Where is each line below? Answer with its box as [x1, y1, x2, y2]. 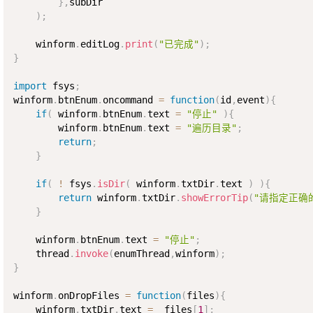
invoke [74, 248, 108, 260]
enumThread [113, 248, 170, 260]
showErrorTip [180, 192, 248, 204]
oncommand [102, 94, 159, 106]
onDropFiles [57, 290, 125, 302]
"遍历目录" [186, 122, 237, 134]
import [13, 80, 47, 92]
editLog [80, 38, 119, 50]
